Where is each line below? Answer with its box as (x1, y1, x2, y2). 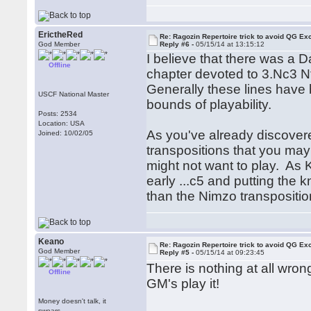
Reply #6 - (160, 40, 196, 48)
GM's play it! (146, 276, 220, 291)
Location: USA (38, 119, 85, 127)
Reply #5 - (160, 249, 196, 256)
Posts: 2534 (38, 110, 78, 117)
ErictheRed (38, 30, 83, 40)
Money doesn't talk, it (38, 297, 107, 305)
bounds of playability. (146, 97, 279, 112)
